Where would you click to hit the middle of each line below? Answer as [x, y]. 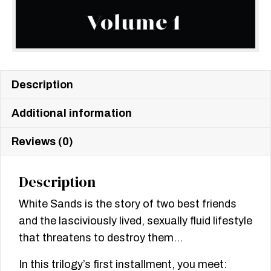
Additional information [72, 113]
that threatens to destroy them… [101, 237]
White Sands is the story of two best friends [128, 204]
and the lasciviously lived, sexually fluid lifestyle [135, 220]
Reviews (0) [42, 141]
